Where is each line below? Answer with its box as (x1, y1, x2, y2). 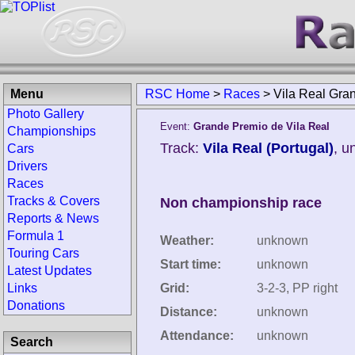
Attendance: (160, 329, 234, 342)
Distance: (160, 305, 217, 319)
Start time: (160, 258, 221, 271)
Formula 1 (7, 229, 64, 242)
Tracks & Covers (7, 194, 100, 208)
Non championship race (160, 195, 322, 211)
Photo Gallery (7, 107, 84, 120)
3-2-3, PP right (257, 281, 338, 295)
